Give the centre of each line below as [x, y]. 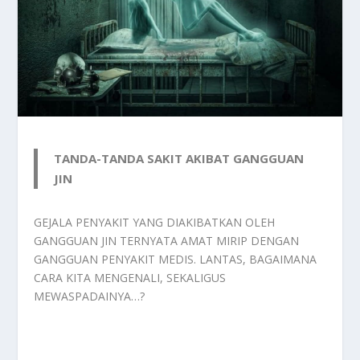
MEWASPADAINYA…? [90, 296]
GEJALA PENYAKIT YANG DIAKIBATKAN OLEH [155, 222]
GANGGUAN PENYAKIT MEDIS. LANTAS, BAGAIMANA [176, 259]
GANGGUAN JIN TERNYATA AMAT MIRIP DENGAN [167, 240]
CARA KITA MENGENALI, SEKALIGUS [130, 277]
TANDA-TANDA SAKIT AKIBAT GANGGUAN [179, 158]
